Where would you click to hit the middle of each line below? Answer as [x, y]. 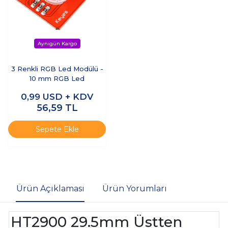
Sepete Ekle [57, 129]
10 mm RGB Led [57, 79]
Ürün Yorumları [134, 189]
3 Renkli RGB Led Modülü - [57, 69]
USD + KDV [68, 97]
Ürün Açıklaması [50, 189]
